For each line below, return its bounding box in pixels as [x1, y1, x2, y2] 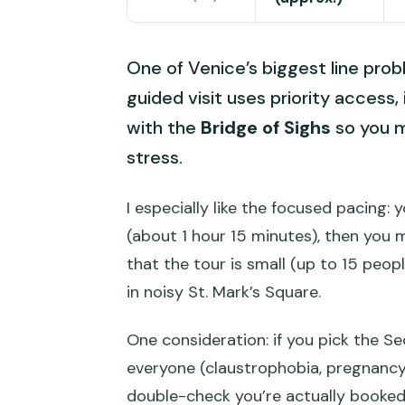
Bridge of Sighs [201, 116, 331, 140]
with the [127, 116, 201, 140]
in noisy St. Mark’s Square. [127, 281, 321, 304]
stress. [127, 146, 183, 170]
